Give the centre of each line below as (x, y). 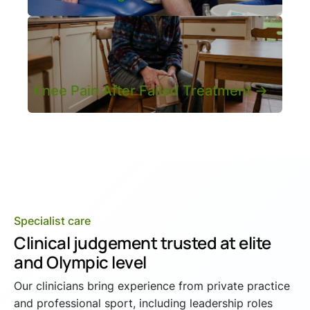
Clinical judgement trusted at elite (143, 242)
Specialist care (52, 220)
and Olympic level (80, 262)
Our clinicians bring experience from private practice (152, 285)
